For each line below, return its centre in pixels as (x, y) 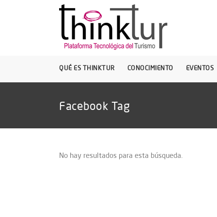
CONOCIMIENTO (150, 68)
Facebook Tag (94, 105)
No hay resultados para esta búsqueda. (121, 155)
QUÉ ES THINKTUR (87, 68)
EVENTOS (200, 68)
